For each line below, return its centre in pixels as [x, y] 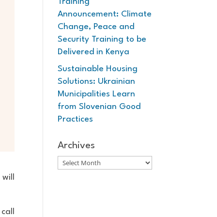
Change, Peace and [96, 27]
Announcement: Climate [105, 14]
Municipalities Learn [97, 94]
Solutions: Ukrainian [97, 82]
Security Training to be [102, 39]
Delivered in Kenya [94, 52]
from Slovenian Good [99, 107]
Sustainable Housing [98, 69]
